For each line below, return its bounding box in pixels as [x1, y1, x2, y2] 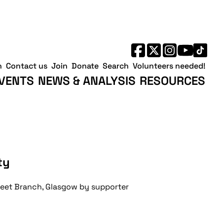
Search [103, 60, 129, 71]
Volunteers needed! [133, 60, 205, 71]
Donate [72, 60, 99, 71]
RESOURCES [140, 73, 205, 88]
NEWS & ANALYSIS [38, 73, 136, 88]
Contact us [6, 60, 47, 71]
